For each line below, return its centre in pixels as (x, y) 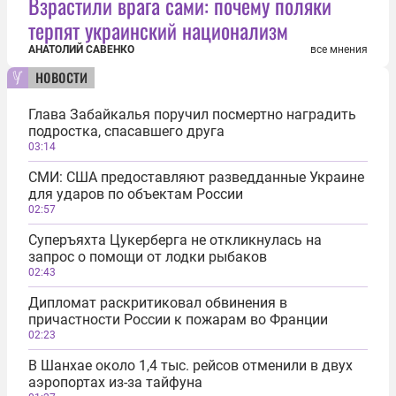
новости (61, 75)
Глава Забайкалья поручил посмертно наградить (192, 114)
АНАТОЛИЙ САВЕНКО (81, 49)
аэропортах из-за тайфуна (115, 382)
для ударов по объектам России (136, 194)
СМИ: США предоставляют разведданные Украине (196, 177)
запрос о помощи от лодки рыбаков (148, 256)
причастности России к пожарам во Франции (178, 319)
